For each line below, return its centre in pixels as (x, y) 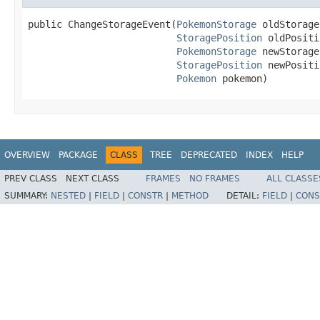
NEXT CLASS (92, 179)
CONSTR (145, 196)
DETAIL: (244, 196)
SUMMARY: (27, 196)
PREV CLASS (31, 179)
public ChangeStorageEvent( (102, 24)
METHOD (190, 196)
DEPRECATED (209, 155)
